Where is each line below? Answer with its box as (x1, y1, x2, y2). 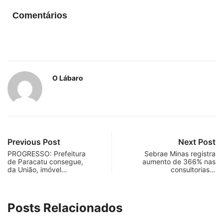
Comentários (12, 10, 67, 21)
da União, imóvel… (7, 165, 67, 174)
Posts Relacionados (7, 201, 122, 216)
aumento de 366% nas (142, 157, 216, 166)
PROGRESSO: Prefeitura (7, 149, 86, 158)
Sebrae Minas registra (144, 149, 216, 158)
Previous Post (7, 137, 60, 147)
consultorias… (171, 165, 216, 174)
